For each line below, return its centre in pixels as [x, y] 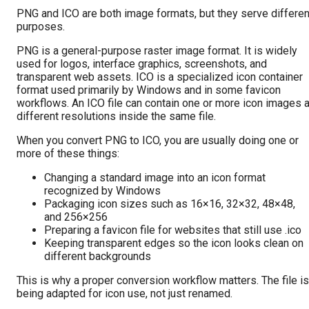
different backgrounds [98, 257]
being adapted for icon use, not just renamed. [124, 294]
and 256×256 [76, 217]
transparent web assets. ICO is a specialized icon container [160, 77]
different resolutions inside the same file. [116, 117]
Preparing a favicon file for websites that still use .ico [173, 230]
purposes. [41, 27]
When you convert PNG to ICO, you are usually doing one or [158, 141]
